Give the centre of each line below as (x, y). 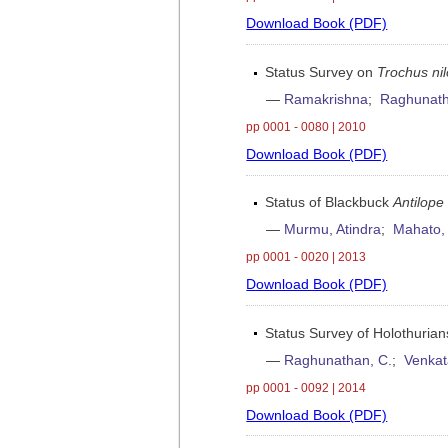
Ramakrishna (326, 99)
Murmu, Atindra (333, 230)
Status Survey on (321, 72)
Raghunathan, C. (338, 360)
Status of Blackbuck (329, 203)
